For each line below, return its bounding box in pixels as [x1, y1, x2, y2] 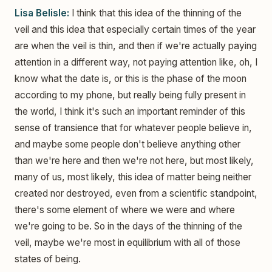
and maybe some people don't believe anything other [15, 138, 240, 151]
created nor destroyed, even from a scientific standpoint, [15, 188, 257, 200]
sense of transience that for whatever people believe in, [15, 122, 252, 134]
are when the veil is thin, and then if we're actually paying [15, 40, 257, 52]
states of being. [15, 253, 81, 265]
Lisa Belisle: [15, 7, 69, 19]
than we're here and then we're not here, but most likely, [15, 155, 254, 167]
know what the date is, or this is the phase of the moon [15, 73, 246, 85]
